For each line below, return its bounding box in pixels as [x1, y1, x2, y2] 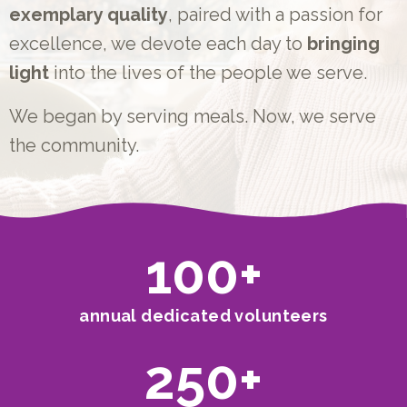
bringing [307, 33, 380, 55]
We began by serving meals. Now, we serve [9, 105, 376, 127]
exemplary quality [9, 4, 168, 25]
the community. [9, 134, 139, 156]
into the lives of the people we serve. [49, 62, 367, 84]
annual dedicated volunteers [79, 306, 328, 325]
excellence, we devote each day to [9, 33, 307, 55]
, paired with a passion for [168, 4, 382, 25]
